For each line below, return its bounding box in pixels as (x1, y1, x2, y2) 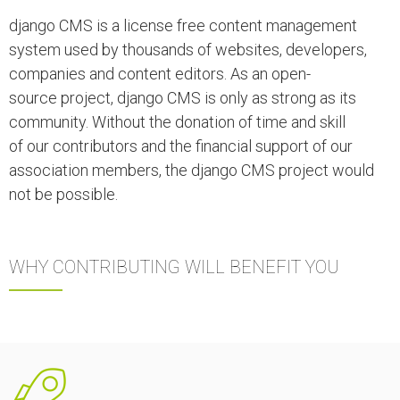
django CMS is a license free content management (9, 16, 357, 35)
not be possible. (9, 185, 118, 204)
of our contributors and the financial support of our (9, 137, 353, 155)
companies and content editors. (9, 64, 230, 83)
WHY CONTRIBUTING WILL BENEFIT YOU (9, 255, 339, 278)
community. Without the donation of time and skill (9, 112, 346, 131)
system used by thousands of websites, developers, (9, 40, 367, 59)
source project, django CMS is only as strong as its (9, 88, 356, 107)
